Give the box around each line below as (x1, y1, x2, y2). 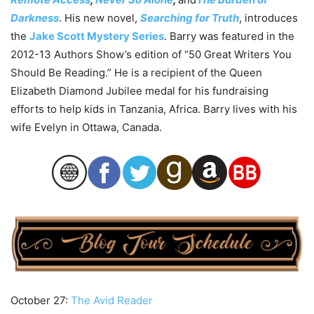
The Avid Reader (71, 293, 153, 307)
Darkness (11, 11, 59, 25)
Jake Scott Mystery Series (29, 29, 164, 43)
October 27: (11, 293, 71, 307)
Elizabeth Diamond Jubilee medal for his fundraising (11, 83, 268, 97)
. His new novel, (59, 11, 140, 25)
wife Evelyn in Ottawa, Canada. (11, 120, 162, 134)
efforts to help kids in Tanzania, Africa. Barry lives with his (11, 102, 297, 116)
